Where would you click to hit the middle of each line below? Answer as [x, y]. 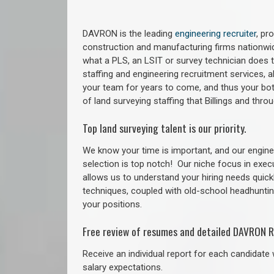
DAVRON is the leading [129, 34]
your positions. [112, 204]
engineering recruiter [216, 34]
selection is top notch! [130, 164]
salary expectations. [123, 267]
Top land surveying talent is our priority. [164, 128]
